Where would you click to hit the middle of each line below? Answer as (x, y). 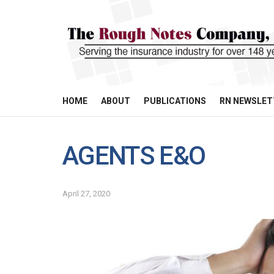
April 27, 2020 (86, 193)
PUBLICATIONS (175, 101)
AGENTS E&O (134, 156)
